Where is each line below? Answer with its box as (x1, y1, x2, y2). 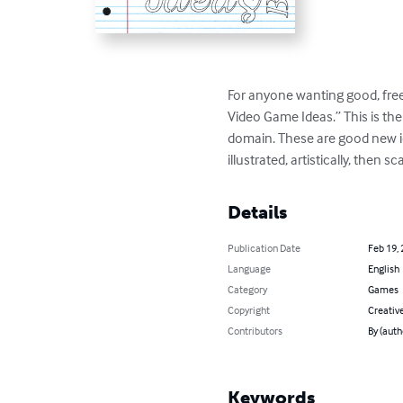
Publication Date (228, 240, 301, 255)
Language (228, 261, 272, 275)
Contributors (228, 323, 283, 337)
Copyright (228, 302, 271, 317)
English (367, 261, 399, 275)
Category (228, 282, 268, 296)
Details (228, 201, 288, 223)
